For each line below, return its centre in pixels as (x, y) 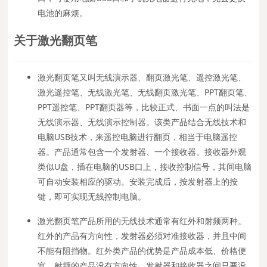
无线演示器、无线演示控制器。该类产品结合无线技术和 (142, 122)
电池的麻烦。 (63, 13)
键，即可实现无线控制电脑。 (92, 196)
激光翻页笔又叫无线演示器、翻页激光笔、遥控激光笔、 (142, 77)
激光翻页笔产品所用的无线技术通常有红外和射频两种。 (142, 221)
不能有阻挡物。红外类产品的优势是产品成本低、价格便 (142, 250)
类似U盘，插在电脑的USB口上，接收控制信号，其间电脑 (145, 166)
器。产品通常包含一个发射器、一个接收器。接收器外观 (142, 151)
